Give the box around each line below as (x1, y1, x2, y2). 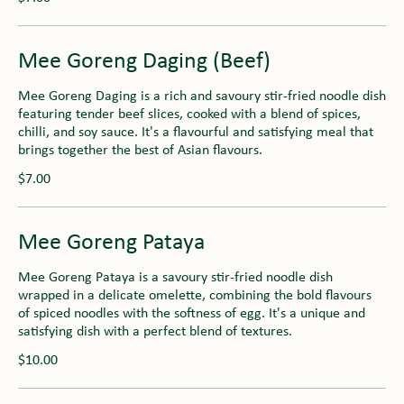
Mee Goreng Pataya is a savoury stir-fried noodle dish (18, 270, 333, 285)
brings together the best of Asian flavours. (18, 142, 262, 158)
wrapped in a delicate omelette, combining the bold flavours (18, 288, 372, 303)
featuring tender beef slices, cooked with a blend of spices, (18, 106, 361, 122)
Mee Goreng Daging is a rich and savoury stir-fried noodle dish (18, 88, 386, 104)
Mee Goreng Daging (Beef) (18, 49, 271, 74)
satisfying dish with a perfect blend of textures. (18, 324, 292, 339)
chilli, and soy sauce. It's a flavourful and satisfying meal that (18, 124, 373, 140)
